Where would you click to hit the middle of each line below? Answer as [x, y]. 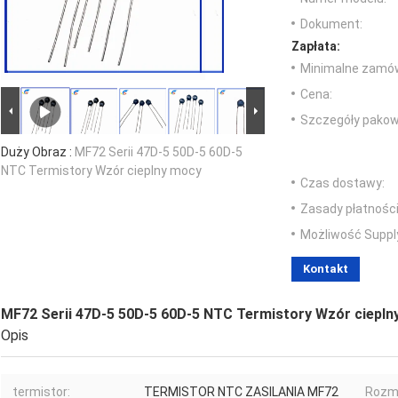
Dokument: [331, 24]
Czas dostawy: [342, 183]
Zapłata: [316, 47]
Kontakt [326, 269]
